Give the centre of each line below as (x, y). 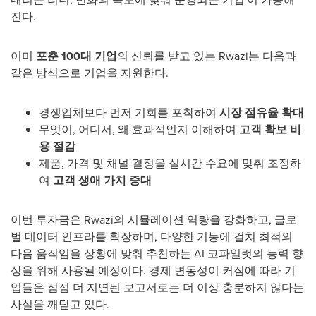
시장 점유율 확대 (262, 112)
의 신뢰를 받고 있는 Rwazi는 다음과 (207, 56)
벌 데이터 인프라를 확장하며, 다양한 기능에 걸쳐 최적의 (152, 236)
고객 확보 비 (270, 129)
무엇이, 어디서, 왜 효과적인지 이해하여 (139, 129)
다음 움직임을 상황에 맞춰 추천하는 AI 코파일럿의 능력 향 (157, 253)
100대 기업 (89, 56)
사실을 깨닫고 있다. (60, 304)
